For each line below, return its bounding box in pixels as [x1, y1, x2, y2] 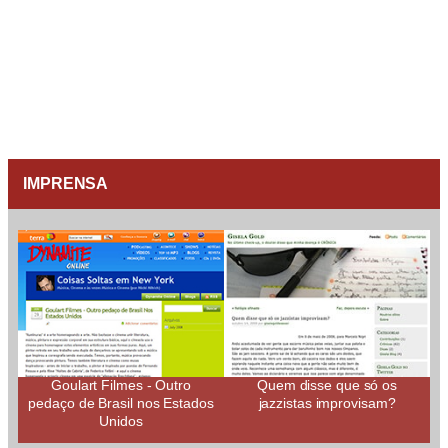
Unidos [99, 413, 143, 430]
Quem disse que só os [257, 377, 397, 394]
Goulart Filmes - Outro [51, 377, 191, 394]
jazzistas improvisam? [258, 395, 396, 412]
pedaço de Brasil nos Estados [28, 395, 214, 412]
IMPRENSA [23, 175, 109, 193]
